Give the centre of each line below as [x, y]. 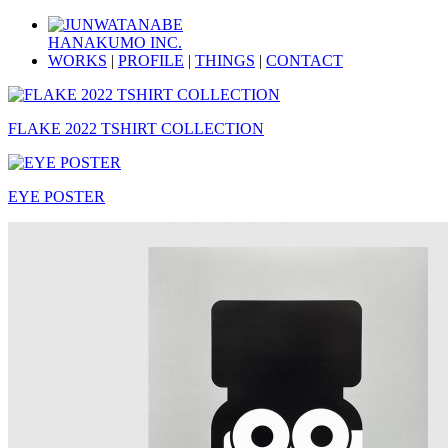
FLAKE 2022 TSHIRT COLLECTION [136, 128]
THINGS [225, 60]
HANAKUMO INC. [115, 42]
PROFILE [151, 60]
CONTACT [304, 60]
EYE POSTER [56, 196]
